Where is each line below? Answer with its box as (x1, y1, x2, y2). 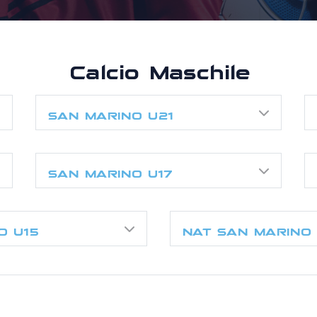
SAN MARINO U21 (47, 108, 173, 116)
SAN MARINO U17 (47, 166, 172, 174)
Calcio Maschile (68, 59, 249, 72)
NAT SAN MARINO (182, 224, 311, 232)
